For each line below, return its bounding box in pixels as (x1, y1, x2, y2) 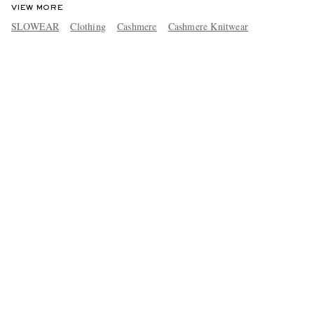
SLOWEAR (11, 19, 60, 33)
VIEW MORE (11, 4, 63, 11)
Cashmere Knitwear (168, 19, 248, 33)
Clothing (70, 19, 106, 33)
